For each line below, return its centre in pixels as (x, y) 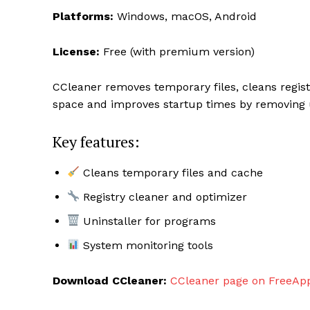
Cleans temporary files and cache (172, 172)
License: (76, 51)
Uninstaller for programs (148, 221)
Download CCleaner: (110, 280)
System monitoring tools (147, 245)
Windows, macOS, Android (187, 16)
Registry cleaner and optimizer (164, 197)
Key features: (96, 141)
